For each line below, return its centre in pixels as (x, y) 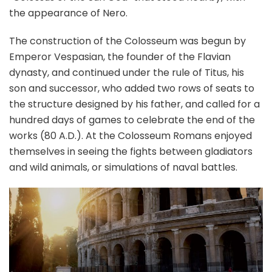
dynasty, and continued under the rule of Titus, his (127, 73)
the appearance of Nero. (68, 13)
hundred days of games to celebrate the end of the (132, 120)
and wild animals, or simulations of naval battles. (123, 167)
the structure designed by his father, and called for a (134, 104)
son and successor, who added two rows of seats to (132, 88)
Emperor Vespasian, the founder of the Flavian (120, 57)
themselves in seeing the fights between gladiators (131, 151)
